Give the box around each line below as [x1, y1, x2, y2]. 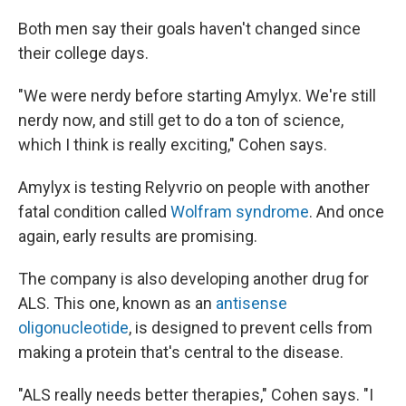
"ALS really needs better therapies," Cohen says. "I [18, 385, 373, 404]
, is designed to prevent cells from [129, 318, 372, 337]
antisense [216, 294, 287, 313]
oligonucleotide [18, 318, 129, 337]
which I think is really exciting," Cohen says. [18, 135, 327, 154]
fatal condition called [18, 202, 170, 221]
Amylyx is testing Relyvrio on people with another [18, 178, 370, 197]
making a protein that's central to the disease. [18, 343, 343, 362]
